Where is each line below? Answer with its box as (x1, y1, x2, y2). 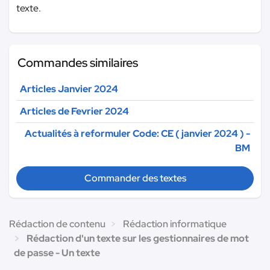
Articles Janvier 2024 (20, 82, 118, 95)
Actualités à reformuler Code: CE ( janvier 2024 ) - (25, 127, 250, 140)
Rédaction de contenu (9, 217, 105, 230)
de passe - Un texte (14, 246, 100, 259)
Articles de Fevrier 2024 (20, 104, 129, 118)
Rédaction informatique (123, 217, 227, 230)
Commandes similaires (17, 54, 138, 71)
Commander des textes (84, 171, 186, 184)
